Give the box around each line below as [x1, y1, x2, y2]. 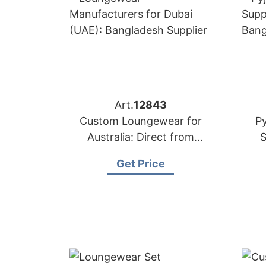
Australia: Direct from [87, 131, 194, 143]
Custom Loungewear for [80, 115, 202, 127]
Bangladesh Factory [90, 147, 191, 159]
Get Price [116, 157, 165, 170]
